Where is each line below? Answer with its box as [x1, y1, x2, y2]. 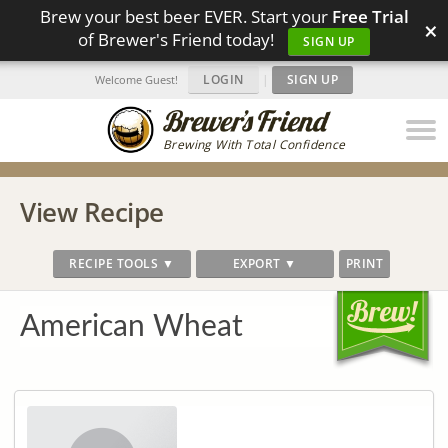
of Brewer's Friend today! [78, 28, 279, 51]
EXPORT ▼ [232, 255, 297, 272]
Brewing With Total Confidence [163, 136, 346, 153]
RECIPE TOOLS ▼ [69, 255, 175, 272]
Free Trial [331, 5, 409, 28]
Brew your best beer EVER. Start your [39, 5, 332, 28]
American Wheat [20, 312, 243, 342]
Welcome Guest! [95, 72, 178, 87]
